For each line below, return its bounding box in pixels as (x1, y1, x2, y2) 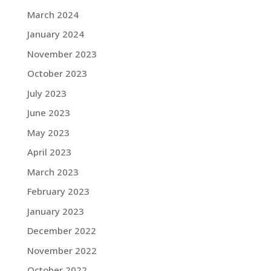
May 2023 (27, 126, 70, 139)
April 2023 (27, 146, 71, 158)
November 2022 (27, 244, 97, 256)
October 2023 (27, 67, 87, 79)
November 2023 (27, 47, 97, 60)
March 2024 (27, 8, 79, 21)
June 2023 (27, 106, 70, 119)
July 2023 (27, 87, 67, 99)
